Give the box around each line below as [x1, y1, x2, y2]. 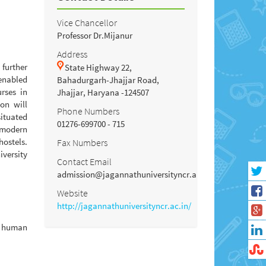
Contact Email [57, 155, 112, 167]
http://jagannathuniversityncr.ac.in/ [57, 199, 191, 211]
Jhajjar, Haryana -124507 [57, 86, 149, 98]
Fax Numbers [57, 136, 107, 148]
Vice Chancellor [57, 16, 117, 28]
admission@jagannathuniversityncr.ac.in [57, 168, 210, 180]
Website [57, 186, 88, 199]
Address [57, 47, 87, 60]
